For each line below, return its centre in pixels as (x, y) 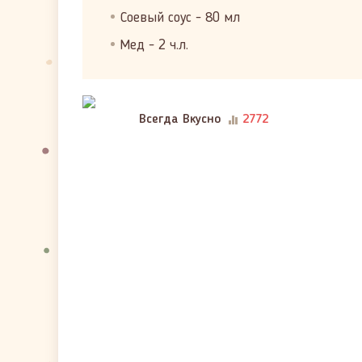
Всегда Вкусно (180, 120)
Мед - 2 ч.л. (154, 45)
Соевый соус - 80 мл (180, 18)
